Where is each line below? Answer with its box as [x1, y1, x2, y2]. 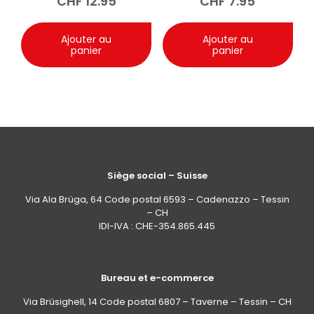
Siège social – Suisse [107, 169, 207, 183]
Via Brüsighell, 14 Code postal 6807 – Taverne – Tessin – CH [22, 295, 292, 309]
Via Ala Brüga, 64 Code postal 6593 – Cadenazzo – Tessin [25, 193, 289, 207]
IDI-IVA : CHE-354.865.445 [99, 219, 215, 233]
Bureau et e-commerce [100, 271, 214, 285]
